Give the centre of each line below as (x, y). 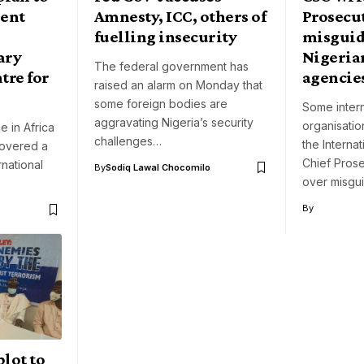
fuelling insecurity (166, 37)
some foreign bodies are (161, 104)
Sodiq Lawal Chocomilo (158, 168)
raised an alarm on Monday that (178, 85)
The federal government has (171, 67)
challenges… (128, 141)
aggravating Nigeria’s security (174, 123)
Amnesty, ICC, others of (180, 17)
